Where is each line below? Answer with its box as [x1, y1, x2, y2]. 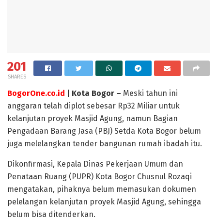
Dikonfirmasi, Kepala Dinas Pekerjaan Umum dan [7, 159, 183, 169]
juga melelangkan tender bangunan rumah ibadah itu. [7, 139, 202, 148]
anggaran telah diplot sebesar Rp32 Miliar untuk [7, 101, 180, 110]
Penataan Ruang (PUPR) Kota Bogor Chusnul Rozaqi [7, 171, 192, 181]
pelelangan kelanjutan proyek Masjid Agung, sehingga [7, 197, 201, 206]
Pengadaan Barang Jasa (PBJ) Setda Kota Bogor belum [7, 126, 201, 136]
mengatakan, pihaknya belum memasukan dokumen [7, 184, 196, 194]
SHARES [7, 73, 26, 80]
